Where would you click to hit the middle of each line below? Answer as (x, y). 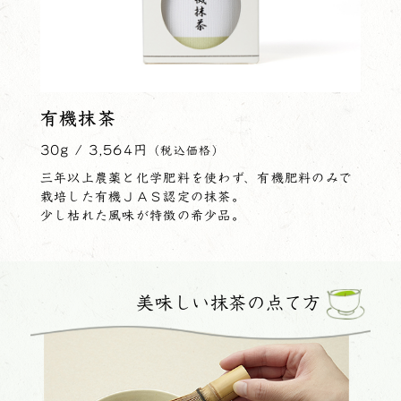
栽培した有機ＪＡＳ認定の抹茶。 (142, 197)
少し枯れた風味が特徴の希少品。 (142, 216)
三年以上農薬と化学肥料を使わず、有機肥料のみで (196, 179)
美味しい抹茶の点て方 (229, 303)
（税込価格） (186, 151)
